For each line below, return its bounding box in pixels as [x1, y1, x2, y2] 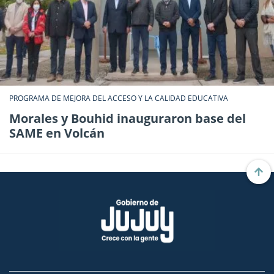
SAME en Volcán [9, 124, 105, 141]
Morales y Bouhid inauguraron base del [9, 109, 246, 127]
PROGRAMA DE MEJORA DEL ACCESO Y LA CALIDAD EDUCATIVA [9, 92, 228, 103]
